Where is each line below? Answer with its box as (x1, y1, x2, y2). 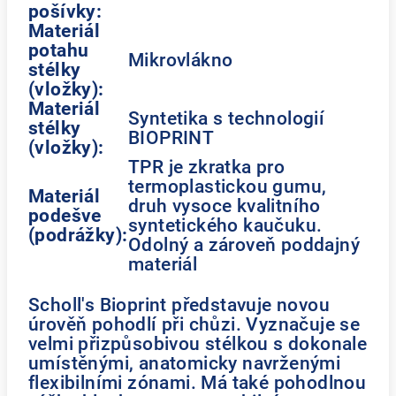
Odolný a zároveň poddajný (128, 233, 360, 255)
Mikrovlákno (128, 49, 233, 71)
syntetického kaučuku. (128, 214, 323, 236)
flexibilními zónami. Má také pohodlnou (28, 371, 367, 393)
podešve (28, 204, 102, 226)
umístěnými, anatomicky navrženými (28, 352, 341, 374)
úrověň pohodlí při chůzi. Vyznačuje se (28, 313, 361, 335)
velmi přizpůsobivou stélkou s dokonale (28, 332, 368, 354)
